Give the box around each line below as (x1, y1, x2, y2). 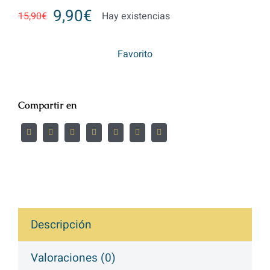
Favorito (118, 47, 152, 62)
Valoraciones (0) (30, 250, 116, 267)
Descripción (30, 216, 92, 234)
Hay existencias (102, 9, 171, 24)
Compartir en (17, 99, 77, 112)
